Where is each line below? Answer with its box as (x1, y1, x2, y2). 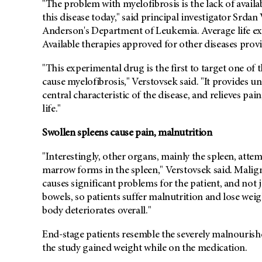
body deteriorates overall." (42, 206, 151, 217)
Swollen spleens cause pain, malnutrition (42, 128, 212, 139)
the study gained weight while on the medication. (42, 243, 247, 254)
